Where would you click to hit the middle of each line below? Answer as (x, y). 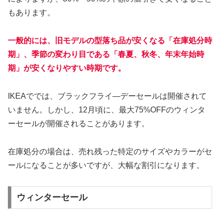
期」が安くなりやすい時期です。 (67, 68)
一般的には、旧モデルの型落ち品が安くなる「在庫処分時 (110, 41)
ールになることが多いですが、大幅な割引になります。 (106, 165)
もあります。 (31, 13)
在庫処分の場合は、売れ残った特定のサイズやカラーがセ (110, 151)
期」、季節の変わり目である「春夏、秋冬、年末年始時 (106, 55)
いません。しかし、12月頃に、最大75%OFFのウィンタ (107, 110)
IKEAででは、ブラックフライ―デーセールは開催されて (107, 96)
